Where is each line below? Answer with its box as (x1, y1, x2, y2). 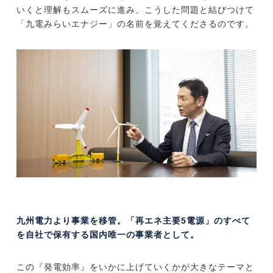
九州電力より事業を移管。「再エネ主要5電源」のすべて (16, 216, 250, 226)
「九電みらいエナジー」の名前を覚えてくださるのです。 (16, 18, 254, 29)
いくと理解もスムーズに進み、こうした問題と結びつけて (16, 4, 254, 15)
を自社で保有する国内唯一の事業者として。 (16, 230, 199, 240)
